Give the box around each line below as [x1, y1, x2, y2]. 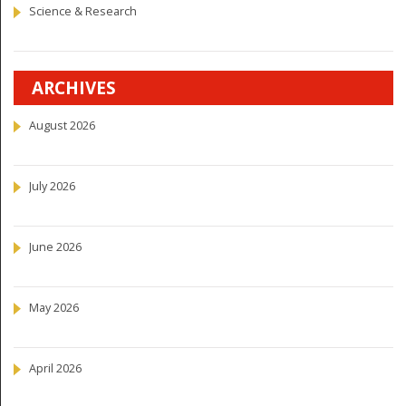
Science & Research [29, 4, 137, 20]
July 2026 [29, 179, 75, 195]
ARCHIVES [32, 76, 116, 101]
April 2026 [29, 361, 82, 377]
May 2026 [29, 300, 79, 316]
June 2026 [29, 239, 82, 256]
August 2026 [29, 118, 95, 134]
